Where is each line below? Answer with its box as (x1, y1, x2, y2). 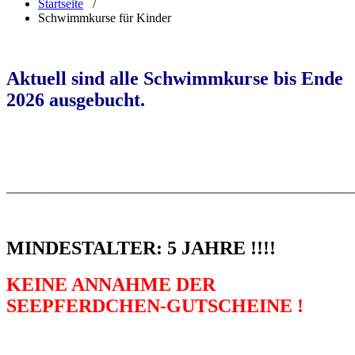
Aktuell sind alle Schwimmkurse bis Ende (6, 67, 343, 89)
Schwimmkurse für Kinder (38, 10, 171, 25)
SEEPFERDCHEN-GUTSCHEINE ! (6, 296, 303, 317)
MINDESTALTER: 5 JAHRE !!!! (6, 237, 276, 258)
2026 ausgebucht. (6, 89, 150, 110)
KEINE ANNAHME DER (6, 274, 216, 296)
